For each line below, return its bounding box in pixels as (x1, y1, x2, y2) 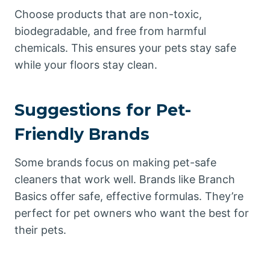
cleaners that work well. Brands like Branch (14, 173, 235, 186)
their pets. (14, 224, 66, 236)
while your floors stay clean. (14, 58, 157, 71)
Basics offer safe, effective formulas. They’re (14, 190, 243, 202)
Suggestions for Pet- (14, 99, 191, 120)
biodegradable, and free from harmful (14, 25, 206, 37)
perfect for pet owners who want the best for (14, 207, 249, 219)
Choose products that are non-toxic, (14, 8, 202, 20)
